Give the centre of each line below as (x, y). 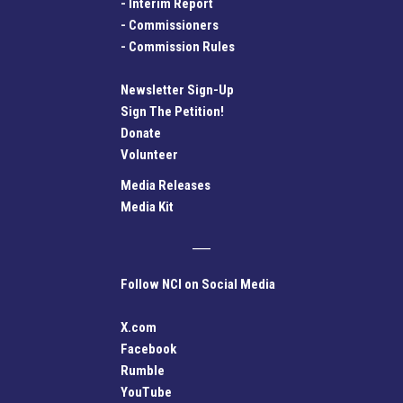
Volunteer (149, 154)
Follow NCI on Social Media (198, 284)
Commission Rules (182, 46)
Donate (141, 133)
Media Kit (147, 206)
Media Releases (166, 185)
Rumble (143, 370)
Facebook (148, 349)
